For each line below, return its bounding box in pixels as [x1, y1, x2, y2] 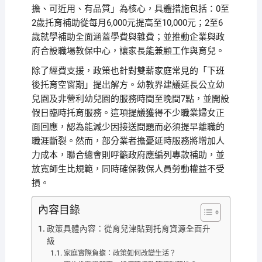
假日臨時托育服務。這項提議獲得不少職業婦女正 [31, 108, 225, 118]
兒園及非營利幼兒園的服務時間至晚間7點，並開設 [31, 94, 229, 104]
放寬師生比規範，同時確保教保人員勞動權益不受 [31, 164, 225, 174]
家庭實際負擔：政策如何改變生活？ [63, 249, 176, 257]
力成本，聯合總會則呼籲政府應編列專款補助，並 [31, 150, 225, 160]
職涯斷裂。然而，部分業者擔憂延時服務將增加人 [31, 136, 225, 146]
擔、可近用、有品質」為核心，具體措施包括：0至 [31, 4, 229, 14]
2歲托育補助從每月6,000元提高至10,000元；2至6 [31, 18, 223, 28]
